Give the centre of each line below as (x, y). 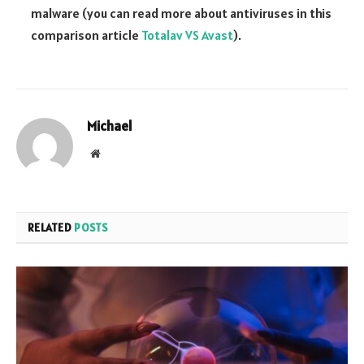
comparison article (86, 35)
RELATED (51, 227)
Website (117, 152)
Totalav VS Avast (187, 35)
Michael (110, 126)
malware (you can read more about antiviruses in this (181, 13)
